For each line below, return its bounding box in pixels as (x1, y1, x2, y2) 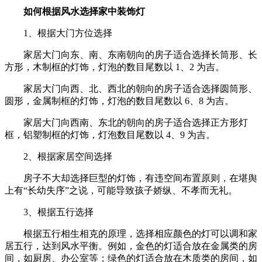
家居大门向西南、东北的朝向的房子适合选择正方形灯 (23, 117, 248, 127)
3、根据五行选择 (23, 206, 94, 217)
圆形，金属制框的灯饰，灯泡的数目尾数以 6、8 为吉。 (5, 95, 234, 106)
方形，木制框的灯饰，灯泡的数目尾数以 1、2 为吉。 (5, 61, 225, 72)
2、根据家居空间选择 (23, 151, 112, 161)
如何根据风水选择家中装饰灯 (23, 6, 145, 16)
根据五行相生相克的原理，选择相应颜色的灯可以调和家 (23, 228, 257, 239)
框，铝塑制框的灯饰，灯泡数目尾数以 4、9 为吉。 (5, 129, 215, 140)
